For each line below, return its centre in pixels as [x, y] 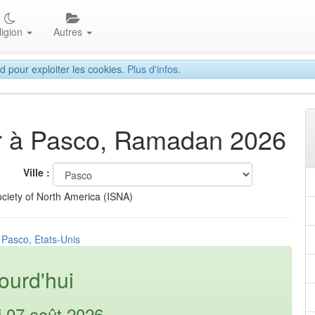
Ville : [37, 173]
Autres [70, 32]
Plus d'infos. [154, 69]
